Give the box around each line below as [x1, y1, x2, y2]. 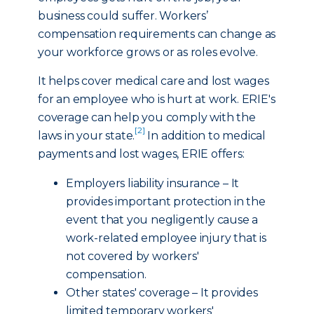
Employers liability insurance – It [66, 177, 240, 190]
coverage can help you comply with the [38, 111, 256, 124]
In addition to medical [144, 129, 266, 142]
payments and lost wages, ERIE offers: [38, 147, 245, 161]
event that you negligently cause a [66, 213, 259, 226]
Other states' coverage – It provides [66, 286, 258, 299]
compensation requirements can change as [38, 27, 276, 41]
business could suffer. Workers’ [38, 9, 208, 22]
